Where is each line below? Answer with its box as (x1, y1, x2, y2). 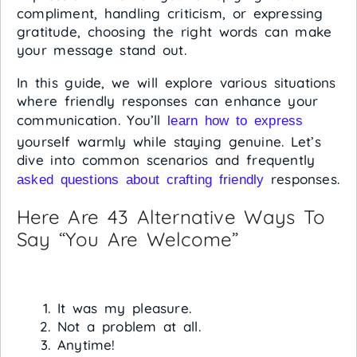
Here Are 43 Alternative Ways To (17, 205, 326, 229)
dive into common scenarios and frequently (17, 151, 316, 168)
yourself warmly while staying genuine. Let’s (17, 133, 321, 150)
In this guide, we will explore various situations (17, 74, 336, 91)
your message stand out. (17, 41, 186, 58)
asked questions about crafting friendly (17, 172, 265, 187)
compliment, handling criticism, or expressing (17, 5, 324, 22)
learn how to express (167, 113, 304, 128)
